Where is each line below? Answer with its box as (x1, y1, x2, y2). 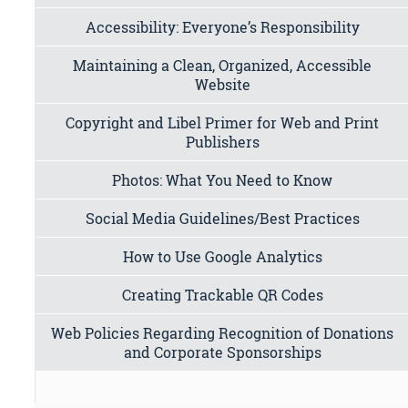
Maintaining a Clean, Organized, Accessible (73, 55, 372, 75)
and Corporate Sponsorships (123, 342, 321, 362)
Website (194, 74, 250, 94)
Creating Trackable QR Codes (121, 284, 323, 304)
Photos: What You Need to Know (112, 169, 333, 189)
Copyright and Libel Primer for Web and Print (66, 112, 380, 132)
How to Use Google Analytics (122, 246, 322, 266)
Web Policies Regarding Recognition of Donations (51, 322, 394, 342)
